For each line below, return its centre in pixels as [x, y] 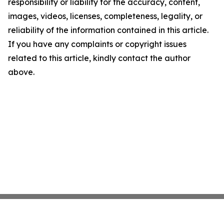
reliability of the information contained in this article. [108, 30]
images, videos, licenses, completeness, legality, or [105, 16]
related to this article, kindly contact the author [99, 58]
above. [21, 72]
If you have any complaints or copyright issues [97, 44]
